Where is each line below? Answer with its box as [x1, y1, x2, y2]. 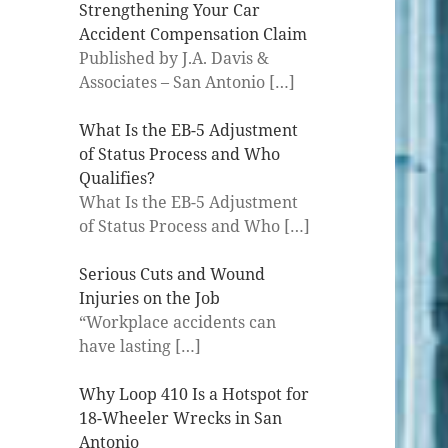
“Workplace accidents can [79, 310, 277, 333]
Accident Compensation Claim [79, 22, 308, 45]
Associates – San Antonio [79, 70, 270, 93]
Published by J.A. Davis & [79, 46, 270, 69]
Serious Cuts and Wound [79, 262, 266, 285]
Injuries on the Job [79, 286, 221, 309]
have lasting [79, 334, 176, 357]
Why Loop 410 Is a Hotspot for [79, 382, 310, 405]
